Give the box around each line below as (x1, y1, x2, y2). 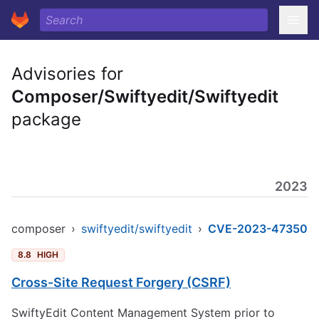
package (11, 109, 81, 130)
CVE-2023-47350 (208, 221, 308, 236)
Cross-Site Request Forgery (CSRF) (11, 275, 231, 290)
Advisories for (11, 63, 123, 84)
